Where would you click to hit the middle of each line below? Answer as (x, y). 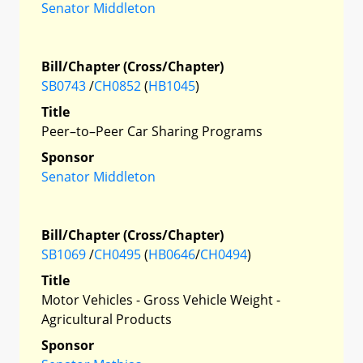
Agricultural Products (107, 319)
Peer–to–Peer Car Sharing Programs (152, 131)
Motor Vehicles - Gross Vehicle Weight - (161, 299)
